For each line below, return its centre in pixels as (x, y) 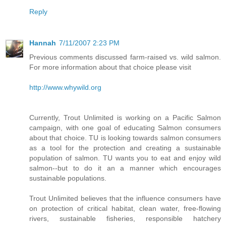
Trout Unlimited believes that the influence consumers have (125, 198)
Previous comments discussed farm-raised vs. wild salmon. (125, 57)
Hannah (43, 43)
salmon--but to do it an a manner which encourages (125, 168)
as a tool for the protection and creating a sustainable (125, 148)
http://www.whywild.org (65, 87)
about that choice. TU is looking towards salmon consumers (125, 137)
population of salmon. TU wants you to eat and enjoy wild (125, 158)
